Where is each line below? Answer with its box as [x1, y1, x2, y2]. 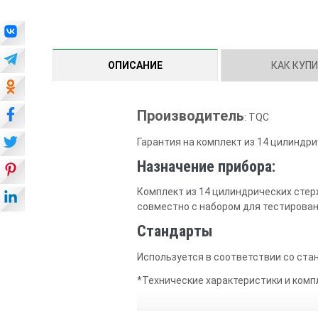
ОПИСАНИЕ [107, 60, 163, 72]
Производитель [137, 107, 245, 125]
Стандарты [137, 222, 214, 241]
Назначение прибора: [137, 158, 276, 176]
